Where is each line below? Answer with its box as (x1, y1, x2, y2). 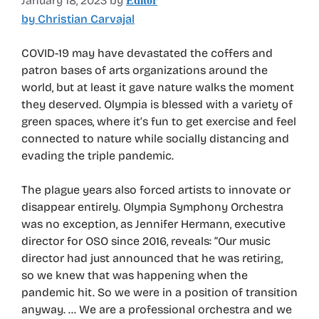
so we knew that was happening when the (21, 268, 248, 283)
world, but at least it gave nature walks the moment (21, 80, 294, 95)
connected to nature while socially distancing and (21, 132, 289, 146)
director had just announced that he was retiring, (21, 251, 283, 266)
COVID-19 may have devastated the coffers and (21, 46, 273, 61)
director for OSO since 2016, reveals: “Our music (21, 234, 271, 249)
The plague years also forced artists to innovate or (21, 183, 291, 197)
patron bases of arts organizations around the (21, 63, 268, 78)
